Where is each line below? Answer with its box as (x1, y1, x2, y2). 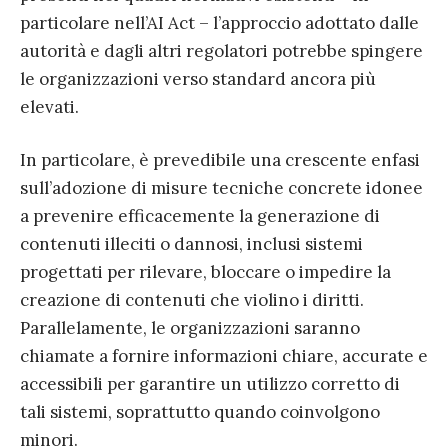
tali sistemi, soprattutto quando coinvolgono (20, 401, 380, 424)
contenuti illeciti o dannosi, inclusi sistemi (20, 233, 363, 256)
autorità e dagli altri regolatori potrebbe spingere (20, 40, 423, 63)
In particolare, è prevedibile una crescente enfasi (20, 149, 420, 172)
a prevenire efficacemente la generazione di (20, 205, 380, 228)
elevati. (20, 96, 79, 119)
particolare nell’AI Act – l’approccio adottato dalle (20, 12, 419, 35)
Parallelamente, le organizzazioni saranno (20, 317, 360, 340)
